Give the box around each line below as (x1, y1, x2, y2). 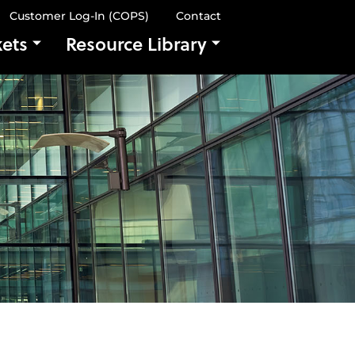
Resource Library (66, 30, 207, 56)
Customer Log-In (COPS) (10, 9, 149, 23)
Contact (176, 9, 221, 23)
